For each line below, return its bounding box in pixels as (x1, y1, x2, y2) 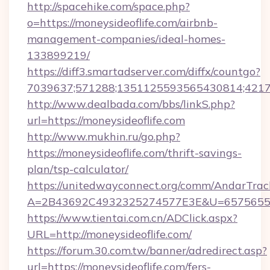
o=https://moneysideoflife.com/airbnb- (27, 16, 218, 30)
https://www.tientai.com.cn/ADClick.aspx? (27, 211, 237, 225)
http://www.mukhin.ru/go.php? (27, 130, 180, 143)
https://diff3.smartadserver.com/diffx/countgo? (27, 64, 260, 78)
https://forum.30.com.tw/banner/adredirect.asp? (27, 243, 267, 257)
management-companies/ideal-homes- (27, 32, 225, 46)
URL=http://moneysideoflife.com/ (27, 227, 192, 241)
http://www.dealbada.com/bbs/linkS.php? (27, 97, 235, 111)
